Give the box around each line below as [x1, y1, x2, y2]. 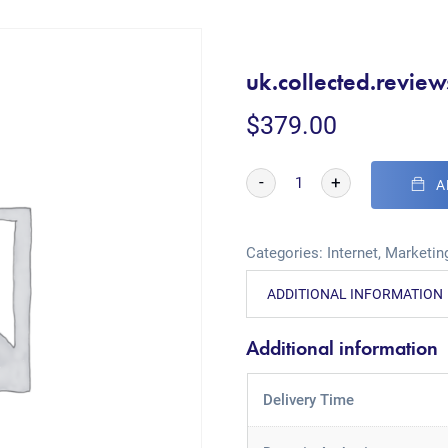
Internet [327, 244, 379, 262]
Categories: [246, 244, 328, 262]
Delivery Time [262, 391, 354, 409]
